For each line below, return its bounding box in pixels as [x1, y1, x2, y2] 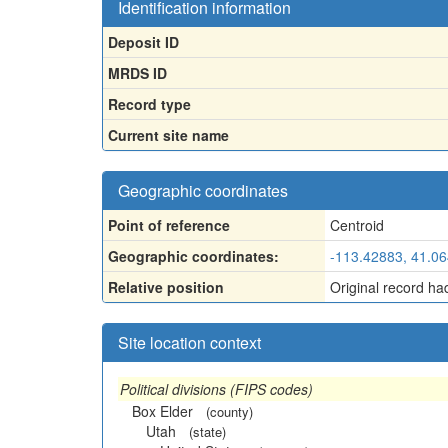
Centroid [330, 214, 384, 235]
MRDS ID [108, 62, 167, 83]
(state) [189, 421, 226, 441]
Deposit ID [108, 31, 179, 52]
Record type [108, 93, 191, 114]
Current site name [108, 124, 229, 145]
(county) [206, 401, 253, 421]
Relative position [108, 276, 224, 297]
